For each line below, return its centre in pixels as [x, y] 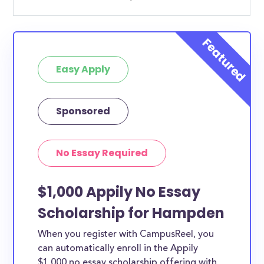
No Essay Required [102, 153]
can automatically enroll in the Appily [118, 249]
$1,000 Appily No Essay [119, 192]
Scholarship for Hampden [131, 213]
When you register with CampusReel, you [126, 235]
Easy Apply [83, 69]
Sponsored [83, 111]
